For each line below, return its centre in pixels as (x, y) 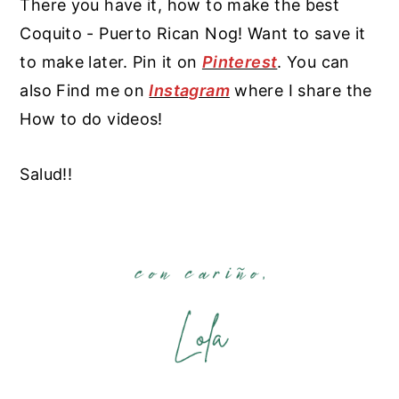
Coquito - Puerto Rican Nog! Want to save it (193, 33)
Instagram (189, 90)
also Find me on (85, 90)
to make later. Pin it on (111, 61)
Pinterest (240, 61)
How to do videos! (91, 118)
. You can (313, 61)
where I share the (301, 90)
